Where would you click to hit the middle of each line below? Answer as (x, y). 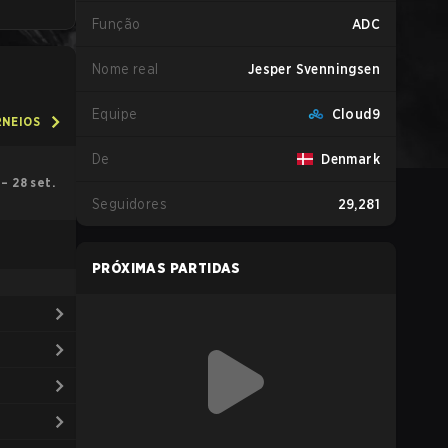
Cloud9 (355, 114)
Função (116, 24)
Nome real (125, 69)
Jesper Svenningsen (313, 69)
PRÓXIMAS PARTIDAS (166, 268)
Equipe (115, 114)
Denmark (350, 159)
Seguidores (129, 204)
